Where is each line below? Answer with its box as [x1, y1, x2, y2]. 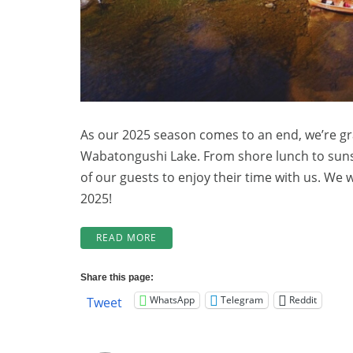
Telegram [221, 293, 263, 307]
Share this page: [80, 271, 154, 283]
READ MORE [96, 231, 157, 243]
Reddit [289, 293, 317, 307]
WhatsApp [150, 293, 195, 307]
